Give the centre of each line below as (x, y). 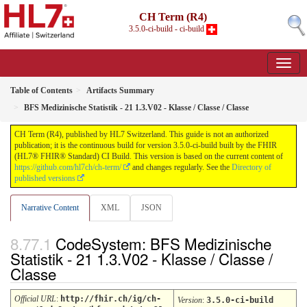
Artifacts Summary (120, 90)
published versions (45, 178)
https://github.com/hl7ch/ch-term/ (68, 167)
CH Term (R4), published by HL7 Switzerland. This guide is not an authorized (142, 134)
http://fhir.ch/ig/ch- (111, 299)
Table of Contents (41, 90)
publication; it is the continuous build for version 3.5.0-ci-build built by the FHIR (146, 145)
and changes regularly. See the (181, 167)
